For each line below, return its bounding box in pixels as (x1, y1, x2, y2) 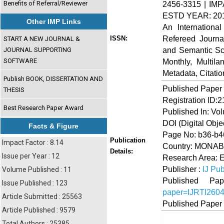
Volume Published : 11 (2, 165, 71, 173)
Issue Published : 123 (2, 179, 67, 187)
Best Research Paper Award (3, 103, 84, 111)
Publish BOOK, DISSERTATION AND (3, 74, 103, 82)
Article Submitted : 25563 (2, 192, 82, 200)
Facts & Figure (28, 122, 79, 130)
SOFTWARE (3, 56, 37, 64)
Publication (110, 136, 145, 144)
